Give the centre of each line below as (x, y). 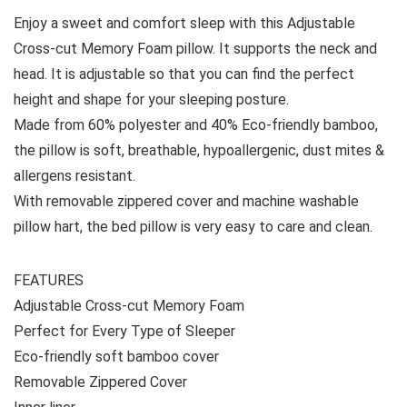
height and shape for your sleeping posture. (151, 99)
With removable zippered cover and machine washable (186, 201)
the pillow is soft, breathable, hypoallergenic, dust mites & (199, 150)
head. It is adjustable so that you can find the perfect (184, 74)
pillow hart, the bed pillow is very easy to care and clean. (193, 226)
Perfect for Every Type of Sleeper (124, 331)
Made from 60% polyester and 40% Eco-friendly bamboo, (196, 124)
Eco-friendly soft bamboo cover (116, 356)
